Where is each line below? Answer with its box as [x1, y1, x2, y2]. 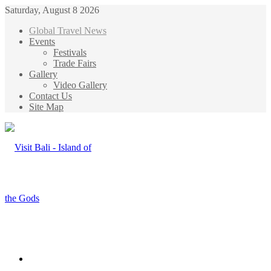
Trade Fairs [53, 58, 96, 68]
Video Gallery [53, 80, 107, 90]
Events [29, 36, 55, 47]
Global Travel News [29, 25, 106, 36]
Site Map [29, 102, 64, 112]
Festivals [53, 47, 87, 57]
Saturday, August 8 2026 [5, 5, 99, 15]
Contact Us [29, 91, 72, 101]
